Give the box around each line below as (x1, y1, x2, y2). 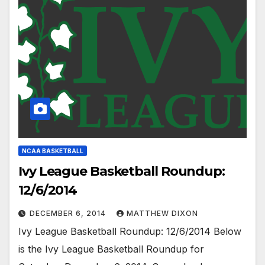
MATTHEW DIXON (127, 209, 198, 218)
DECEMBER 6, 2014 (30, 209, 108, 218)
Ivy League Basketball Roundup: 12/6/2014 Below (18, 225, 241, 238)
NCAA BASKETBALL (22, 147, 83, 155)
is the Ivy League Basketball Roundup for (18, 243, 204, 256)
